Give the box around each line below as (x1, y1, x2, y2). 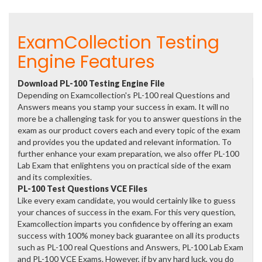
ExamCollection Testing (18, 30, 219, 55)
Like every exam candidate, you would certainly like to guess (18, 195, 236, 205)
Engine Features (18, 50, 155, 74)
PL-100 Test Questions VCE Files (18, 184, 147, 194)
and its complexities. (18, 172, 92, 182)
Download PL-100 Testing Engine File (18, 78, 165, 88)
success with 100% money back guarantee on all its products (18, 230, 240, 240)
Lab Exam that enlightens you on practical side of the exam (18, 160, 231, 170)
